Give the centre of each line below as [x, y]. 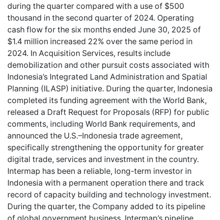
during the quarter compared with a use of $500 [96, 6]
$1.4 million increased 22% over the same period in [100, 41]
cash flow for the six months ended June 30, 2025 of [104, 29]
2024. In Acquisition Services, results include [89, 53]
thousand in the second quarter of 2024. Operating [101, 18]
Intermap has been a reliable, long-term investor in [99, 171]
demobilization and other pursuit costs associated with [108, 65]
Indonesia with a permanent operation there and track [106, 183]
